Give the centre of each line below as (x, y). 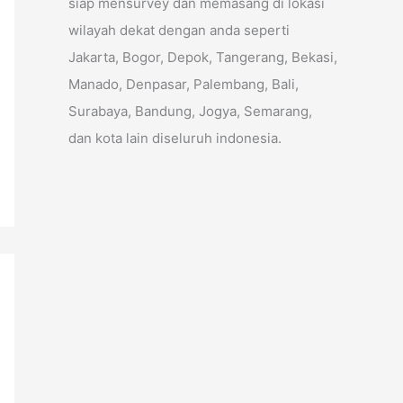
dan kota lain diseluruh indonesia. (175, 138)
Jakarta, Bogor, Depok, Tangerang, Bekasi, (203, 57)
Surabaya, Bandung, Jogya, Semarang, (190, 111)
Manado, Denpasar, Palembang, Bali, (184, 84)
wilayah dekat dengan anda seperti (179, 30)
